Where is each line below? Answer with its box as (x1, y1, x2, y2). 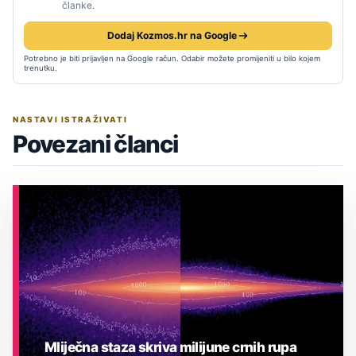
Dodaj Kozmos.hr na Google (106, 29, 237, 42)
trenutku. (24, 64, 57, 73)
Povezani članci (13, 130, 179, 159)
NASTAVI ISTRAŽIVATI (13, 114, 128, 125)
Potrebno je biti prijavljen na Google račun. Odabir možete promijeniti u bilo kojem (24, 54, 320, 64)
